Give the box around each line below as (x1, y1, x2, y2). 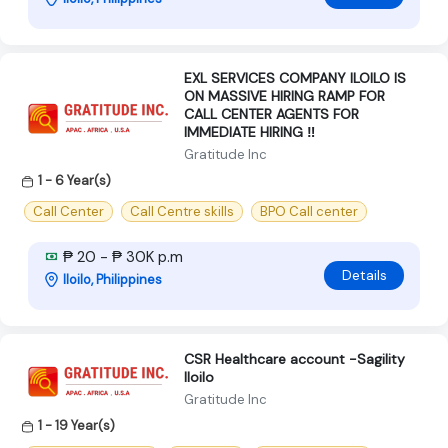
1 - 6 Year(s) (38, 171, 111, 189)
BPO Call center (260, 202, 358, 220)
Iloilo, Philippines (63, 270, 162, 288)
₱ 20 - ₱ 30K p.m (59, 246, 183, 267)
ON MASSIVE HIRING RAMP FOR (184, 86, 385, 105)
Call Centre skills (130, 202, 234, 220)
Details (341, 266, 387, 285)
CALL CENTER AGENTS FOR (184, 104, 359, 123)
